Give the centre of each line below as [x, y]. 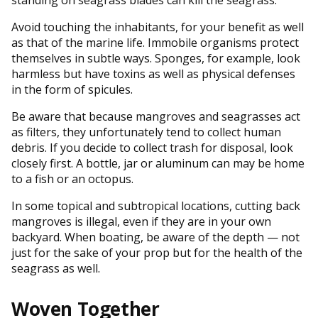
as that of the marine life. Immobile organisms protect [155, 42]
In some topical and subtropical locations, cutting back [156, 205]
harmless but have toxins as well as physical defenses [153, 73]
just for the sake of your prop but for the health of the [157, 252]
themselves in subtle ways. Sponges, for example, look [156, 58]
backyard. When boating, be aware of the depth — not [155, 237]
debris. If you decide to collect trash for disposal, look [152, 147]
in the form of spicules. [72, 89]
